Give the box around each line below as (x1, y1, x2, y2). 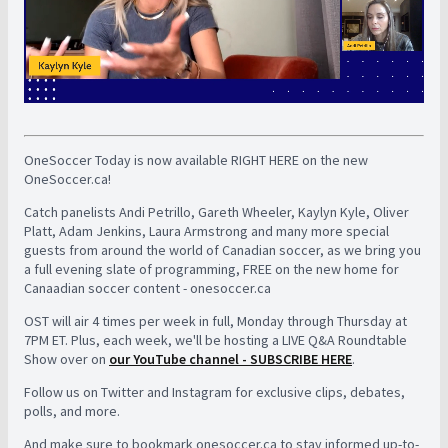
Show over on (24, 350, 109, 368)
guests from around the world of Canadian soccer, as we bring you (24, 241, 421, 259)
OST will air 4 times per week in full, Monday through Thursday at (24, 312, 407, 330)
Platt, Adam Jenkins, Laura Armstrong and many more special (24, 222, 389, 240)
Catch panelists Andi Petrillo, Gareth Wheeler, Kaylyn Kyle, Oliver (24, 203, 409, 221)
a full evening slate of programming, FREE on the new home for (24, 260, 399, 278)
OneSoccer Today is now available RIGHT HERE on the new (24, 151, 368, 169)
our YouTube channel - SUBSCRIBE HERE (109, 350, 352, 368)
